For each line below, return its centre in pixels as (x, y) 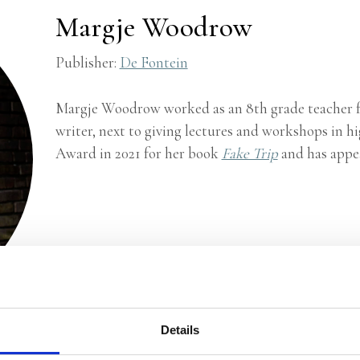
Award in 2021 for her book (138, 153)
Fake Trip (250, 153)
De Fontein (153, 62)
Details (180, 329)
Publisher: (87, 62)
